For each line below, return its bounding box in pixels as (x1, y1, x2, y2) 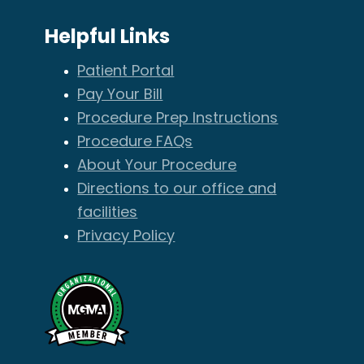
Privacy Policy (77, 229, 175, 245)
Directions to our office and (77, 182, 277, 198)
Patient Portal (77, 64, 175, 80)
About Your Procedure (77, 158, 237, 175)
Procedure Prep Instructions (77, 111, 279, 128)
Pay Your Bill (77, 88, 163, 104)
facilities (77, 206, 138, 222)
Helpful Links (45, 28, 171, 49)
